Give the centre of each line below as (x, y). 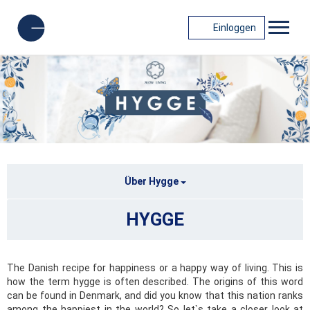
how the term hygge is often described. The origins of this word (155, 282)
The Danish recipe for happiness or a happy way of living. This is (155, 268)
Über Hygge (152, 182)
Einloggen (235, 27)
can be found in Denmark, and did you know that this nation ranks (155, 296)
